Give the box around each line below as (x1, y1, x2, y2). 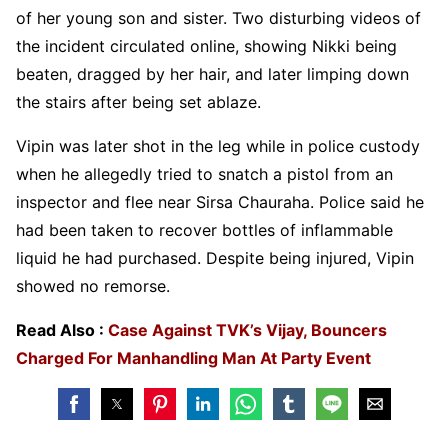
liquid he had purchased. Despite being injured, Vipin (16, 248, 414, 268)
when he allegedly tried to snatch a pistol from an (16, 164, 393, 184)
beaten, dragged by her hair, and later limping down (16, 64, 409, 84)
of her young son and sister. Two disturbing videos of (16, 8, 421, 28)
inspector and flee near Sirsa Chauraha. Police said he (16, 192, 424, 212)
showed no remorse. (16, 276, 170, 296)
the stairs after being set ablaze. (16, 92, 261, 112)
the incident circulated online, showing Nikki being (16, 36, 397, 56)
